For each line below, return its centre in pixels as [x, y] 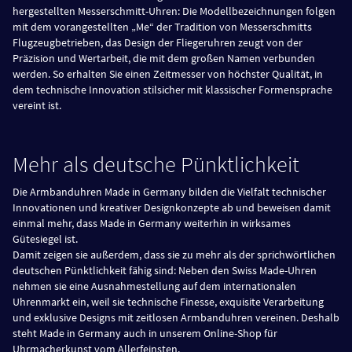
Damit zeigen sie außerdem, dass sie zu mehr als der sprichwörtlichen [174, 254]
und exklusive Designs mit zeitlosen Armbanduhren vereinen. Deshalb [176, 317]
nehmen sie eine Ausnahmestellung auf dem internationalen [154, 286]
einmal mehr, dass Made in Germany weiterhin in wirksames [152, 223]
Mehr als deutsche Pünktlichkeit [156, 164]
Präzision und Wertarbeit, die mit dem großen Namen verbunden [164, 58]
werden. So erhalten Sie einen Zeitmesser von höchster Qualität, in [168, 73]
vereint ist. [37, 105]
